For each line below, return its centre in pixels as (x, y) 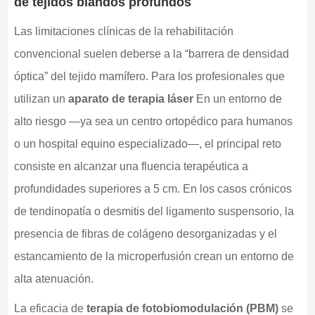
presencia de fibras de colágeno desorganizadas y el (145, 233)
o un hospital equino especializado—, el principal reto (147, 143)
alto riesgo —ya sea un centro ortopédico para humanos (153, 121)
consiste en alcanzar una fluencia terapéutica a (131, 166)
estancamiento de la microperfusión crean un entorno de (154, 256)
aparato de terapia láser (130, 98)
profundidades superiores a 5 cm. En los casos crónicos (153, 188)
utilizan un (41, 98)
